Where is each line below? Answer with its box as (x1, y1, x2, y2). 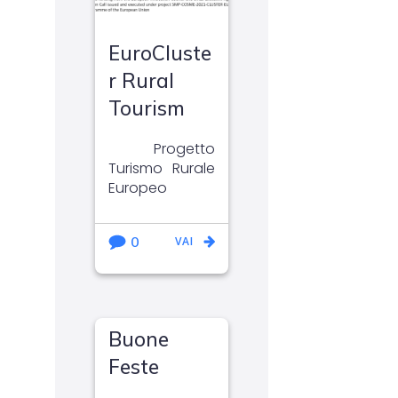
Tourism (108, 95, 185, 122)
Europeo (108, 178, 167, 199)
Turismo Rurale (108, 158, 215, 179)
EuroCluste (108, 40, 211, 67)
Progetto (108, 139, 215, 160)
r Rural (108, 68, 174, 94)
